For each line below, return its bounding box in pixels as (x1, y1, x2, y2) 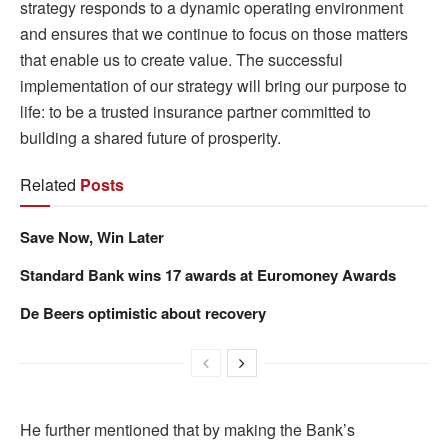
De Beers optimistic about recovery (20, 301, 266, 324)
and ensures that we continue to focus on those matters (20, 21, 408, 45)
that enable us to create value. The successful (20, 47, 343, 71)
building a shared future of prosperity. (20, 125, 281, 149)
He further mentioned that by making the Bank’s (20, 417, 355, 441)
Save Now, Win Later (20, 225, 164, 248)
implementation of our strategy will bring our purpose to (20, 73, 407, 97)
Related (20, 172, 76, 196)
